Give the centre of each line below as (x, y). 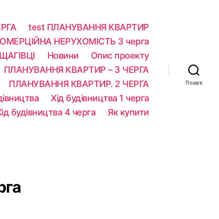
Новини (63, 55)
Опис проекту (120, 55)
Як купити (128, 112)
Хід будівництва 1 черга (100, 98)
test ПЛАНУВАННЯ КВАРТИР (89, 27)
